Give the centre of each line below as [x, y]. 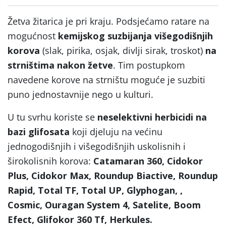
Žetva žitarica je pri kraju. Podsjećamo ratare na [108, 21]
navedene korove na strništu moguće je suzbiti [106, 79]
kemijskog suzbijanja [105, 36]
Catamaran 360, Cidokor [148, 161]
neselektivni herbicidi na [152, 117]
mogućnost [33, 36]
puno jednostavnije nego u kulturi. [80, 94]
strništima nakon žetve [60, 65]
